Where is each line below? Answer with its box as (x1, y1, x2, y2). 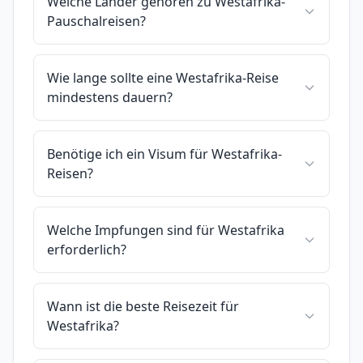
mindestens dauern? (47, 88, 173, 106)
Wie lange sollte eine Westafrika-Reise (47, 68, 279, 87)
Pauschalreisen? (47, 11, 146, 30)
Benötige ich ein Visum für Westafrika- (47, 144, 282, 163)
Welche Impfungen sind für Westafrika (47, 220, 284, 239)
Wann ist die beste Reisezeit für (47, 297, 239, 315)
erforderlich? (47, 240, 126, 258)
